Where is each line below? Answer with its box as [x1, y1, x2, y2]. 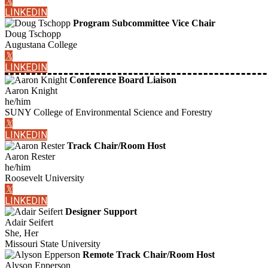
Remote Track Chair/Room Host [83, 249, 215, 260]
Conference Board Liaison [69, 75, 176, 86]
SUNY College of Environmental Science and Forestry [5, 107, 212, 118]
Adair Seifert [5, 217, 53, 228]
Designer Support [65, 206, 137, 217]
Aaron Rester [5, 151, 55, 162]
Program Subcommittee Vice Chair [73, 18, 215, 29]
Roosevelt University [5, 173, 84, 184]
